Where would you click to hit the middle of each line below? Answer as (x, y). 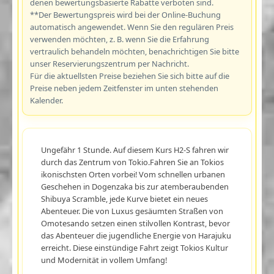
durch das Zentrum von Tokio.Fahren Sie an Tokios (132, 162)
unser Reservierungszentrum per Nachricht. (109, 63)
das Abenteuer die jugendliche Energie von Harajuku (136, 235)
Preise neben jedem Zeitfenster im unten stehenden (124, 88)
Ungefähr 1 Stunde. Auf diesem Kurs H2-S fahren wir (135, 150)
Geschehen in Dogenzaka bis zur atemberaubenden (135, 186)
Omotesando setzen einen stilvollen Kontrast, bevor (135, 223)
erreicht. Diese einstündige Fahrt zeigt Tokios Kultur (134, 247)
